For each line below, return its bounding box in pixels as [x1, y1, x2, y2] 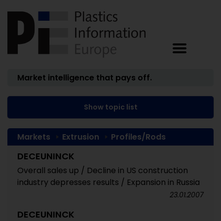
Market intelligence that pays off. [17, 72, 152, 83]
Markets [17, 131, 50, 143]
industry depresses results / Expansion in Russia [17, 177, 200, 188]
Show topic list [83, 102, 138, 112]
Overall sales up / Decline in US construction [17, 165, 188, 176]
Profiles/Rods [111, 131, 166, 143]
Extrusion [62, 131, 99, 143]
